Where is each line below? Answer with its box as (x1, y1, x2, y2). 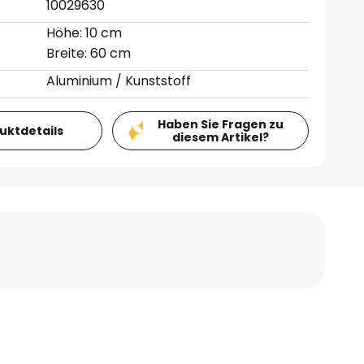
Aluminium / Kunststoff (46, 71, 192, 90)
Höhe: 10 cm (46, 24, 123, 42)
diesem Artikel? (171, 129, 269, 145)
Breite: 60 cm (46, 44, 132, 63)
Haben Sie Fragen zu (157, 116, 284, 132)
